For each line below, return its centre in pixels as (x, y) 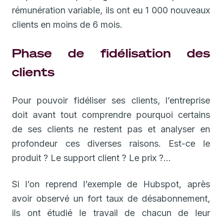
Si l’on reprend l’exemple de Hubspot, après (111, 184)
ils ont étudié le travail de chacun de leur (111, 213)
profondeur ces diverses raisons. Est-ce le (111, 143)
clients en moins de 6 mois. (67, 24)
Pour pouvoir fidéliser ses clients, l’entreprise (111, 100)
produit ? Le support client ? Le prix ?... (91, 158)
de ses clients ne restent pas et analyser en (111, 129)
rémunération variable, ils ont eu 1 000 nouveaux (111, 10)
